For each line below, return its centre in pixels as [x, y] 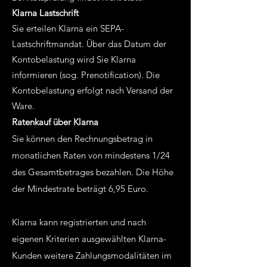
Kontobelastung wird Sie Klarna [74, 59]
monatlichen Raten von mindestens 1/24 [91, 155]
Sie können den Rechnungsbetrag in [82, 139]
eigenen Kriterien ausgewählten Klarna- [89, 239]
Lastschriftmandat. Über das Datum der [89, 44]
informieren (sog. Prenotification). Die [86, 75]
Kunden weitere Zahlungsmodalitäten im [92, 255]
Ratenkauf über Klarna [55, 122]
